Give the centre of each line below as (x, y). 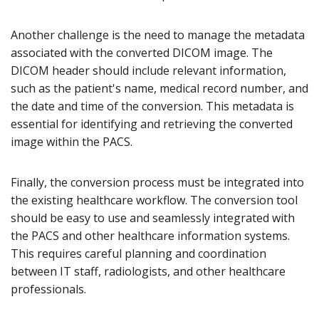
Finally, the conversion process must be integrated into (157, 182)
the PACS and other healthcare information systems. (150, 236)
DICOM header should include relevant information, (148, 70)
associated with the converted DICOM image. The (142, 53)
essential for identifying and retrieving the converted (152, 124)
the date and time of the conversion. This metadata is (152, 106)
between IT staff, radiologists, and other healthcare (148, 271)
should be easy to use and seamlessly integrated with (153, 218)
